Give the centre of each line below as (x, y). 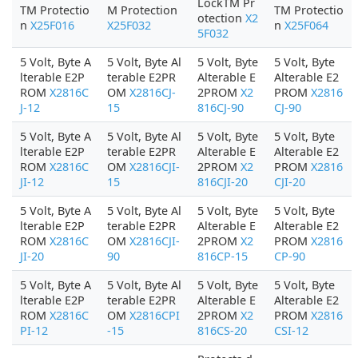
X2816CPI (155, 315)
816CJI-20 (223, 182)
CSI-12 (291, 330)
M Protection (142, 10)
